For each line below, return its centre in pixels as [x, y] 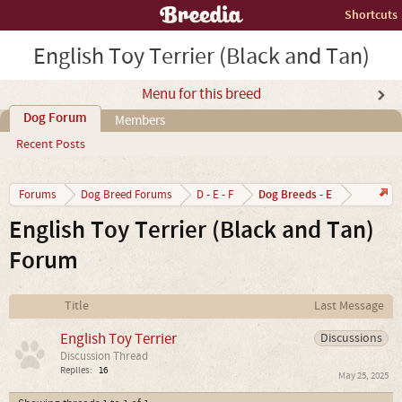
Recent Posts [51, 144]
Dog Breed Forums [126, 195]
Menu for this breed [201, 94]
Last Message [349, 306]
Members [140, 121]
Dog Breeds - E [295, 195]
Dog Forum [55, 118]
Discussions [351, 338]
